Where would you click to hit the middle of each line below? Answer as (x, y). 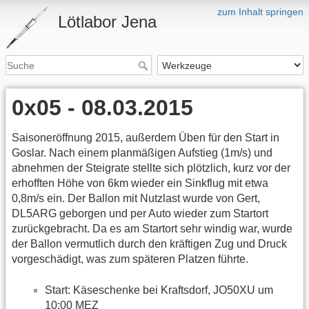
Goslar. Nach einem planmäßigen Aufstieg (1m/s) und (142, 153)
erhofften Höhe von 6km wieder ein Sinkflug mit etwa (140, 183)
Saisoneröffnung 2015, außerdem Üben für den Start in (146, 138)
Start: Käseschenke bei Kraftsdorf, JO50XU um (159, 290)
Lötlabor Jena (107, 22)
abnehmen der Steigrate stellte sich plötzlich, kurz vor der (151, 168)
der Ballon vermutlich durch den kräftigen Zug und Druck (149, 244)
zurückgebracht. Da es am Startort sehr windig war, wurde (152, 229)
